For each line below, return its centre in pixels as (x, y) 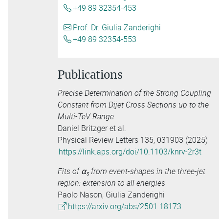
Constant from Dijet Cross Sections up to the (133, 105)
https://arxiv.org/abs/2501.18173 (124, 207)
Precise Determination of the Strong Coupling (134, 93)
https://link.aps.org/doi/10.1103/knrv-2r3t (130, 152)
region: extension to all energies (111, 183)
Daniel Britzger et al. (92, 128)
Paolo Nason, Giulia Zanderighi (111, 195)
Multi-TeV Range (86, 117)
